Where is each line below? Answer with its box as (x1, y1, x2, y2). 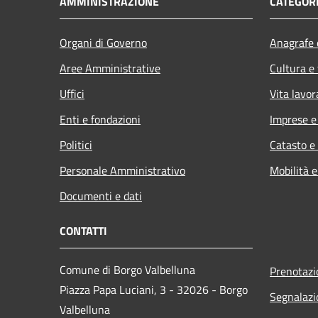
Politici (60, 136, 92, 153)
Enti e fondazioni (60, 110, 141, 128)
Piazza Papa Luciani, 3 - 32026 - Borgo (60, 280, 248, 298)
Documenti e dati (60, 187, 142, 204)
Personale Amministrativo (60, 161, 185, 179)
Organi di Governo (60, 33, 147, 51)
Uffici (60, 84, 84, 102)
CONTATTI (60, 221, 107, 239)
